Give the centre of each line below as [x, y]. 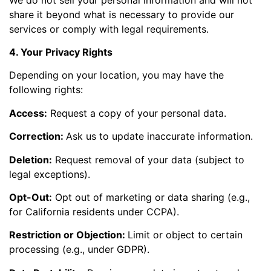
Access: [28, 113]
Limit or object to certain [185, 235]
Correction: [38, 136]
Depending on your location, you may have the [116, 75]
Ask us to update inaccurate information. [159, 136]
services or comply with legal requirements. [109, 29]
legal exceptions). [50, 174]
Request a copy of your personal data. [137, 113]
